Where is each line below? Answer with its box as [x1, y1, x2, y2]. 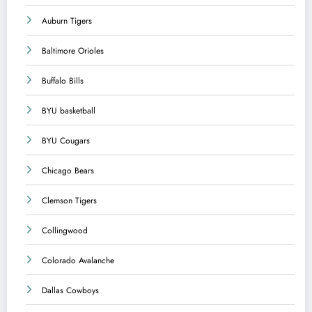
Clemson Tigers [42, 194, 97, 207]
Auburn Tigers [42, 14, 92, 27]
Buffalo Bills [42, 74, 84, 87]
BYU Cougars [42, 134, 90, 147]
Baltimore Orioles [42, 44, 104, 57]
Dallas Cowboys [42, 283, 99, 297]
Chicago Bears [42, 164, 94, 177]
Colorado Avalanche [42, 253, 114, 267]
